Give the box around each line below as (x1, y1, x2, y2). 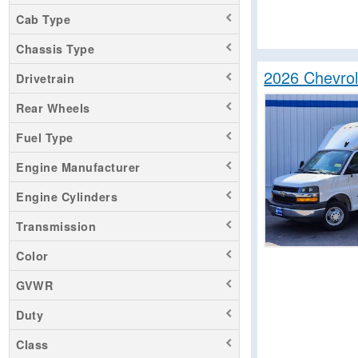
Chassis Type (16, 40, 94, 57)
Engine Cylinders (16, 188, 117, 205)
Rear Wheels (16, 99, 90, 116)
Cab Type (16, 10, 70, 27)
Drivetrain (16, 70, 74, 86)
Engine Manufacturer (16, 158, 141, 175)
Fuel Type (16, 129, 74, 145)
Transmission (16, 217, 96, 234)
